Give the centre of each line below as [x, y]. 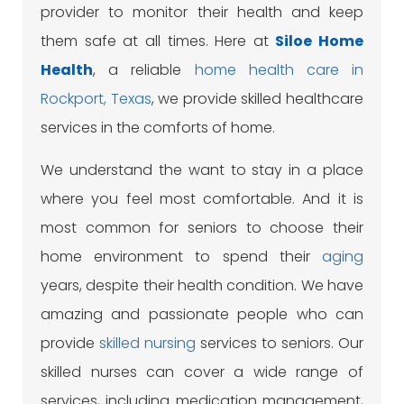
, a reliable [144, 70]
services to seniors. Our [280, 344]
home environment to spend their [181, 257]
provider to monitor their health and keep [202, 13]
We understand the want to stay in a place [202, 170]
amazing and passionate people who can [202, 315]
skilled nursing [147, 344]
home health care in [279, 70]
